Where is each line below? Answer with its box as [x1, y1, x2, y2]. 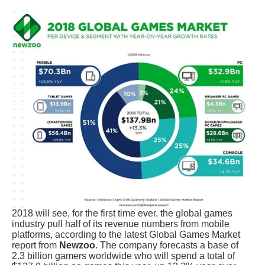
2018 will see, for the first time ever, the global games [12, 208, 232, 218]
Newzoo [59, 240, 95, 250]
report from [12, 240, 59, 250]
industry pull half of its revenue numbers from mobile [12, 218, 230, 229]
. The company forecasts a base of [95, 240, 238, 250]
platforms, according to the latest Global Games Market [12, 229, 240, 240]
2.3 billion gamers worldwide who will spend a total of [12, 250, 235, 261]
